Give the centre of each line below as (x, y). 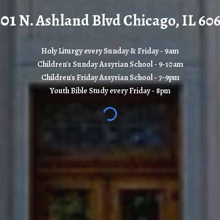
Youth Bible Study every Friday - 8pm (110, 91)
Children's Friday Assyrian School (97, 78)
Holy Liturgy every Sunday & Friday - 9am (110, 51)
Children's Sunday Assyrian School (96, 64)
